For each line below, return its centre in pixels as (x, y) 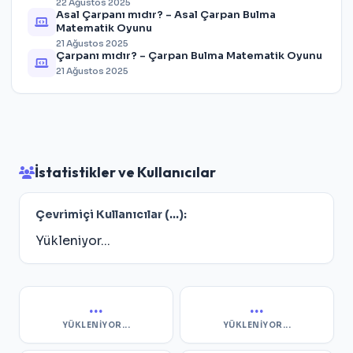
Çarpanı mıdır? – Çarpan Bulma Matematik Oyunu (189, 56)
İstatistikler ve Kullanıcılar (125, 172)
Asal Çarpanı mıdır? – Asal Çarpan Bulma (166, 15)
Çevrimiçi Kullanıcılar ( (102, 214)
